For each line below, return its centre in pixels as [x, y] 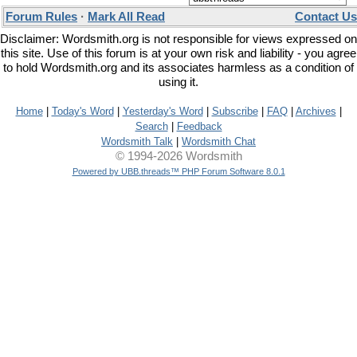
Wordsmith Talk [137, 141]
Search [151, 126]
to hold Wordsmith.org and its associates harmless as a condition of [178, 68]
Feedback [199, 126]
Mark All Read [126, 17]
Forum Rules [41, 17]
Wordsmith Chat [219, 141]
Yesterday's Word [163, 111]
